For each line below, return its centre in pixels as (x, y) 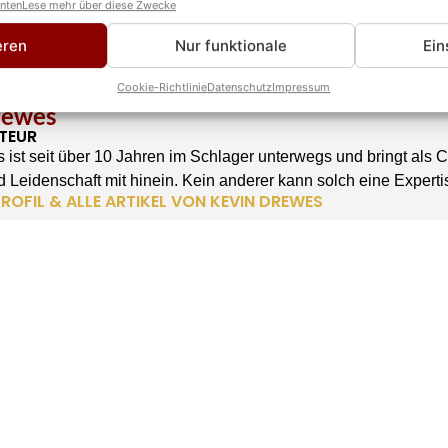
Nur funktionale (230, 45)
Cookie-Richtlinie (162, 87)
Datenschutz (240, 87)
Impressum (301, 87)
